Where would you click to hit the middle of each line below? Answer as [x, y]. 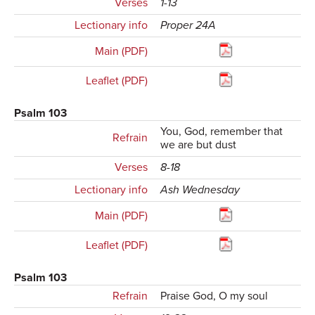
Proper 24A [188, 26]
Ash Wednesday [200, 190]
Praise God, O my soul [214, 296]
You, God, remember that [222, 132]
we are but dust [199, 145]
